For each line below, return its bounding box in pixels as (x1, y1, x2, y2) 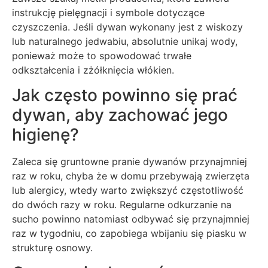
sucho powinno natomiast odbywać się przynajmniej (12, 213, 249, 226)
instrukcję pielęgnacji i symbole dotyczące (12, 6, 205, 19)
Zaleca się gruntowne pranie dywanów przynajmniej (12, 156, 247, 168)
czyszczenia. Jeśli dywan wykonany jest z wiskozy (12, 20, 243, 33)
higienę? (12, 124, 79, 145)
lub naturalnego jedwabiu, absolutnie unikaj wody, (12, 35, 237, 47)
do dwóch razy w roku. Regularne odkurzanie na (12, 199, 232, 211)
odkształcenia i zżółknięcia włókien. (12, 63, 174, 76)
